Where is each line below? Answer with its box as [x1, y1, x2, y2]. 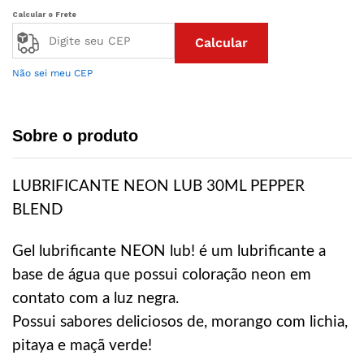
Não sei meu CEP [12, 67, 93, 79]
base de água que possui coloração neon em [12, 267, 311, 283]
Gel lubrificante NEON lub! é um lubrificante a [12, 244, 326, 259]
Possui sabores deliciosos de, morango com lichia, [12, 314, 348, 330]
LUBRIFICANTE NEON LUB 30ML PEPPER [12, 179, 305, 194]
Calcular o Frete [12, 11, 76, 19]
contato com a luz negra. [12, 291, 179, 306]
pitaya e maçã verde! [12, 338, 152, 353]
